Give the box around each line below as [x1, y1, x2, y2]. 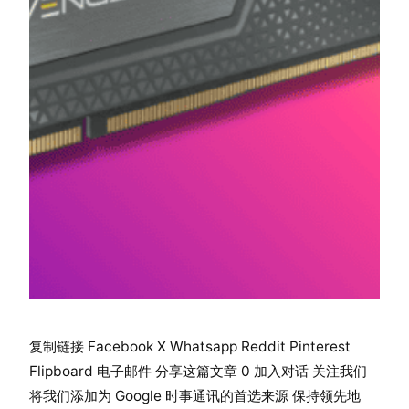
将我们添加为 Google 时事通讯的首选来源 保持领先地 [29, 386, 361, 404]
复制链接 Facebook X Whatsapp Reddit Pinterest [29, 337, 351, 355]
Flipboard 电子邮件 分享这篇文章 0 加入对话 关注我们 [29, 362, 367, 380]
